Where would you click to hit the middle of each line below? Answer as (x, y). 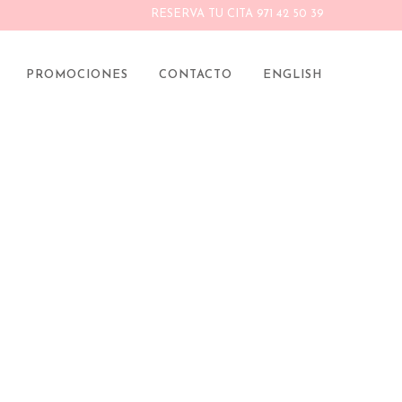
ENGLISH (293, 75)
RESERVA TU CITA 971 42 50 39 (237, 14)
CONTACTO (196, 75)
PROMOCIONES (77, 75)
